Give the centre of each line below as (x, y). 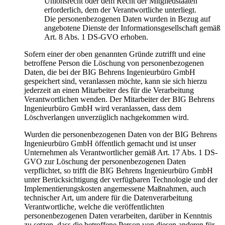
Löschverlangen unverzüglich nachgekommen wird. (106, 117)
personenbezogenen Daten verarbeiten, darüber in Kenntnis (118, 215)
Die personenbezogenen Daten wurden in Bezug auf (127, 19)
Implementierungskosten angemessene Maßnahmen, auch (115, 188)
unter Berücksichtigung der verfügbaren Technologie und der (121, 179)
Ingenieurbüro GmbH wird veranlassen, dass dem (103, 108)
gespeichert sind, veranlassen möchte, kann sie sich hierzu (116, 81)
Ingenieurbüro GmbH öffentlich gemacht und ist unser (110, 143)
